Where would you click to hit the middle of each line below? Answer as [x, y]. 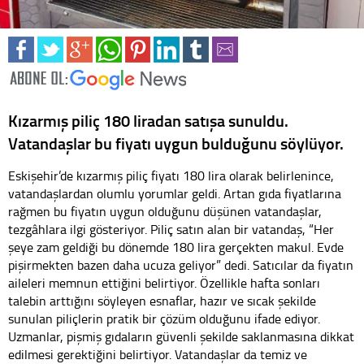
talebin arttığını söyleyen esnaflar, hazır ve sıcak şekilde [162, 301]
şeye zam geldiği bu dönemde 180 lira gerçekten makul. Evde [176, 247]
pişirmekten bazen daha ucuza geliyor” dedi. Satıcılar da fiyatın [181, 265]
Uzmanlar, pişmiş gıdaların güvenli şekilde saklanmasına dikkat [181, 337]
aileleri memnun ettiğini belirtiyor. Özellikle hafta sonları [164, 283]
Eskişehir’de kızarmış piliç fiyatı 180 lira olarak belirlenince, [171, 176]
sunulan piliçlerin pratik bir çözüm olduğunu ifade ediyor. [164, 319]
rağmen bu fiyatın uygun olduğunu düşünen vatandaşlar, [165, 212]
